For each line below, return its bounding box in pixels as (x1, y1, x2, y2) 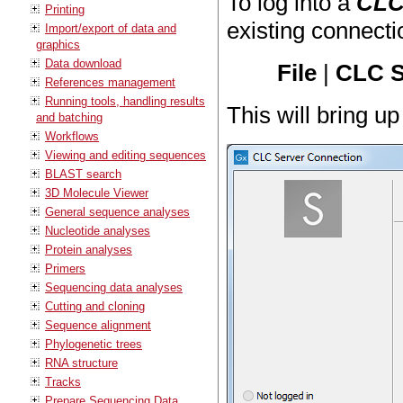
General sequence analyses (45, 204, 190, 219)
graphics (36, 37, 80, 51)
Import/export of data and (45, 21, 176, 35)
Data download (45, 56, 121, 70)
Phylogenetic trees (45, 336, 142, 351)
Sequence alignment (45, 318, 151, 332)
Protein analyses (45, 242, 132, 256)
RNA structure (45, 355, 118, 370)
